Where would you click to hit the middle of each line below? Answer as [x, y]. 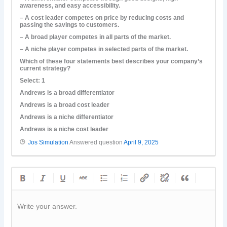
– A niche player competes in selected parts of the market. [104, 49]
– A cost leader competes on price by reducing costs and [102, 18]
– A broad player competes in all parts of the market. [96, 37]
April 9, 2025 [141, 143]
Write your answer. [47, 206]
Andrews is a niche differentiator [67, 117]
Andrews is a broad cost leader [65, 105]
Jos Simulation [48, 143]
